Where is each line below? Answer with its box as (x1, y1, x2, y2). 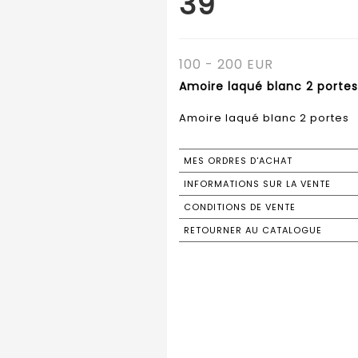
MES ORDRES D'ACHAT (184, 154, 292, 167)
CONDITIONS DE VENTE (184, 201, 296, 213)
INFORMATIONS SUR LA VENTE (184, 177, 331, 190)
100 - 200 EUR (179, 55, 273, 74)
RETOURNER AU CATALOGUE (184, 224, 322, 237)
